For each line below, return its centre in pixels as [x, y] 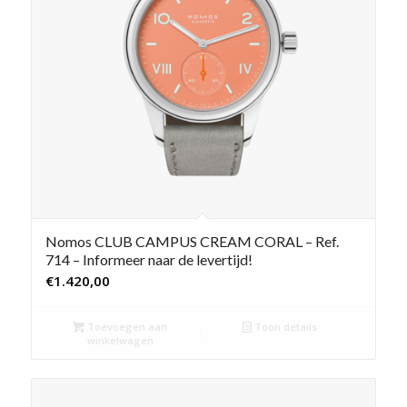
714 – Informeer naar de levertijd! [149, 259]
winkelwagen [120, 340]
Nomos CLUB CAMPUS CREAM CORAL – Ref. [192, 241]
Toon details [285, 326]
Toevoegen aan [126, 326]
